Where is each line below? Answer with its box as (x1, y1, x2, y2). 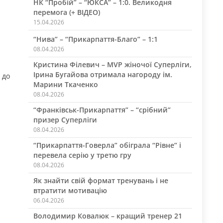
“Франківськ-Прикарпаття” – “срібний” (33, 105, 171, 114)
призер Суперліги (33, 115, 97, 124)
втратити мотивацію (33, 186, 107, 195)
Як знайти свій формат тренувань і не (33, 176, 168, 185)
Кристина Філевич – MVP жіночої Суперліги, (33, 60, 192, 69)
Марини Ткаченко (33, 80, 98, 89)
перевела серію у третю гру (33, 150, 131, 160)
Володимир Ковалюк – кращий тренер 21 (33, 211, 182, 221)
